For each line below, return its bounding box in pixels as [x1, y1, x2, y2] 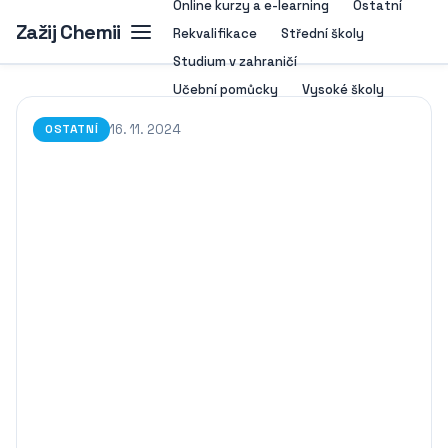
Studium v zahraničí [172, 52, 297, 70]
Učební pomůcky [172, 80, 278, 98]
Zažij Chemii [16, 18, 121, 45]
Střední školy [280, 24, 364, 42]
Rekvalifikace [172, 24, 257, 42]
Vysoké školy [301, 80, 384, 98]
